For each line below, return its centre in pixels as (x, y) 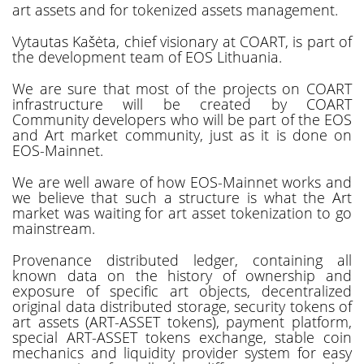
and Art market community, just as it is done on (182, 134)
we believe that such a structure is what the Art (182, 197)
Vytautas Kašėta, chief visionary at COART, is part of (182, 41)
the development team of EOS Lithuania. (147, 56)
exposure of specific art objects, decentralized (182, 290)
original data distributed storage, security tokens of (182, 306)
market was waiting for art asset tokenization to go (182, 212)
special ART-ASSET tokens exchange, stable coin (182, 337)
